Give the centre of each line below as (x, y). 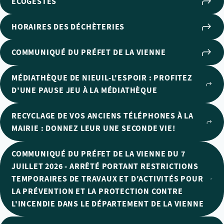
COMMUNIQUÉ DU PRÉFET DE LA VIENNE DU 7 (98, 154)
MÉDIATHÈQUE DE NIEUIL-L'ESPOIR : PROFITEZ (102, 78)
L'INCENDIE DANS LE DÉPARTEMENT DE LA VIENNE (108, 204)
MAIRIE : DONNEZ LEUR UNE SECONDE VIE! (93, 128)
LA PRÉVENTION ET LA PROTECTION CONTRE (97, 191)
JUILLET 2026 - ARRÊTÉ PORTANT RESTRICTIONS (105, 166)
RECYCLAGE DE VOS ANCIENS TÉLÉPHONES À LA (102, 116)
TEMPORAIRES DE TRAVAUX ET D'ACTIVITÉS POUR (107, 179)
